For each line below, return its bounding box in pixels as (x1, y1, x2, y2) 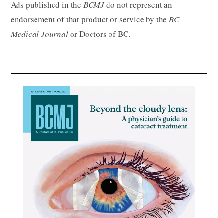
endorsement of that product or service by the (11, 13, 169, 25)
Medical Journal (11, 28, 71, 39)
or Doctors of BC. (70, 28, 131, 39)
